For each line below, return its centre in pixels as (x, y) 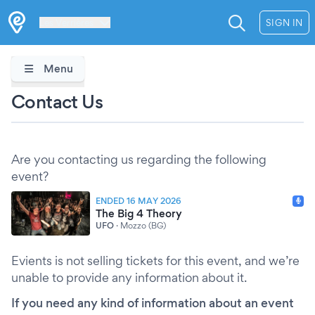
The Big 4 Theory (139, 213)
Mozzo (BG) (143, 225)
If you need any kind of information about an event (153, 303)
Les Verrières (66, 22)
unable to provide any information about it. (129, 277)
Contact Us (57, 101)
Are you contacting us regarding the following (139, 159)
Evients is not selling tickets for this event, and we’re (155, 261)
